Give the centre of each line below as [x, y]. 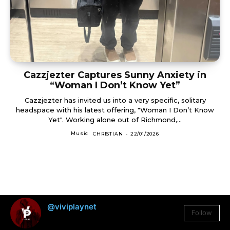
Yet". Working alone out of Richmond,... [115, 119]
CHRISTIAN [108, 133]
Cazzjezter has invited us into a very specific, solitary [115, 100]
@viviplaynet [72, 207]
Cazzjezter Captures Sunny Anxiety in [115, 75]
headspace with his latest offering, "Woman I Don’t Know [115, 110]
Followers [83, 219]
